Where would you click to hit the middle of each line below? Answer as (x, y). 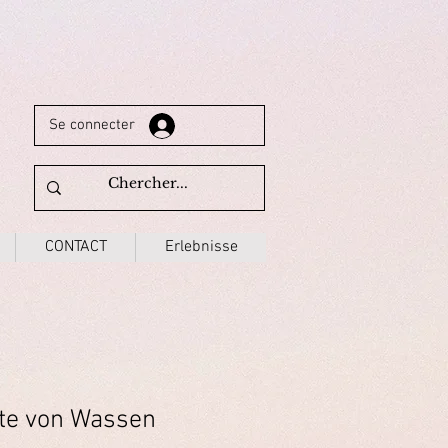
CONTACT (75, 246)
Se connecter (92, 125)
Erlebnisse (201, 246)
